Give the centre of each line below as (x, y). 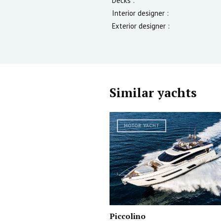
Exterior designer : (141, 26)
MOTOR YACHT (142, 125)
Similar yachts (153, 92)
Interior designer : (140, 13)
